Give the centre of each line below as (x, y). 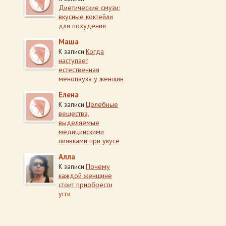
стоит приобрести (86, 185)
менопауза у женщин (91, 79)
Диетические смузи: (89, 8)
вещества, (74, 114)
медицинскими (81, 132)
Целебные (102, 104)
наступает (73, 61)
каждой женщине (85, 176)
